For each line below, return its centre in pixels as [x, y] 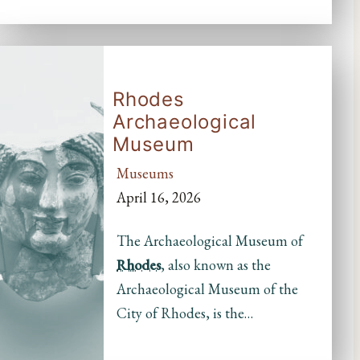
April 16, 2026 [159, 197]
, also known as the [216, 264]
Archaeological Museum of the [208, 288]
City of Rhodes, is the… [185, 313]
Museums [145, 173]
